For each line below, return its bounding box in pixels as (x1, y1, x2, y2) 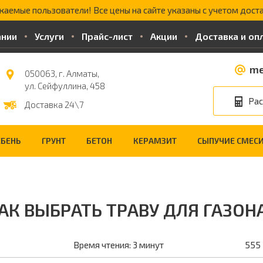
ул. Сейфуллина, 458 (25, 80, 105, 91)
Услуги (35, 31, 64, 42)
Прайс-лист (82, 31, 133, 42)
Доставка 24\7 (25, 99, 84, 110)
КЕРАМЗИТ (133, 136, 177, 146)
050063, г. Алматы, (25, 68, 99, 79)
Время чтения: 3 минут (73, 240, 164, 250)
